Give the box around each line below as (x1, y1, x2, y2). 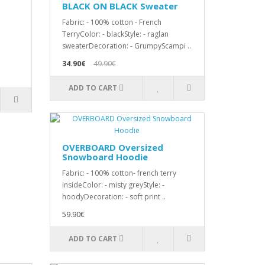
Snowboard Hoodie (62, 151, 148, 163)
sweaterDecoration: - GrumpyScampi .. (62, 41, 191, 51)
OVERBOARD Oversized (62, 141, 163, 153)
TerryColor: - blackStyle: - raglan (62, 29, 169, 39)
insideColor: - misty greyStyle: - (62, 180, 164, 190)
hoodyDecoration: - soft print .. (62, 192, 166, 202)
